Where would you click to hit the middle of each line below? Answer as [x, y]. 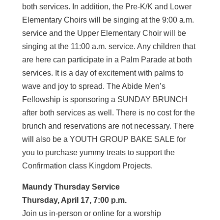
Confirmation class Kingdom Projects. [87, 166]
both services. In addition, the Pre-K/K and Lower [107, 7]
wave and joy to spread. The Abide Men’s [94, 86]
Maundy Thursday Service [72, 187]
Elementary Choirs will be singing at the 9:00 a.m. [108, 20]
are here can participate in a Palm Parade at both [107, 60]
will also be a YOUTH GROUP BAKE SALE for [104, 139]
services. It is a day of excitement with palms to [103, 73]
